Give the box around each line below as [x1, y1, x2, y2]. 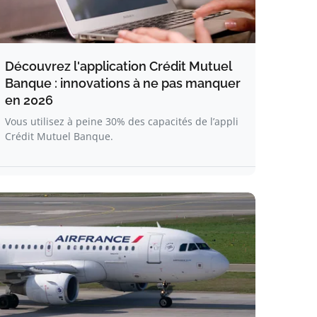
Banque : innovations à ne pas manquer [5, 76, 241, 91]
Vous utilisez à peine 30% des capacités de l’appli [5, 115, 238, 128]
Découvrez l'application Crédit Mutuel [5, 59, 231, 74]
